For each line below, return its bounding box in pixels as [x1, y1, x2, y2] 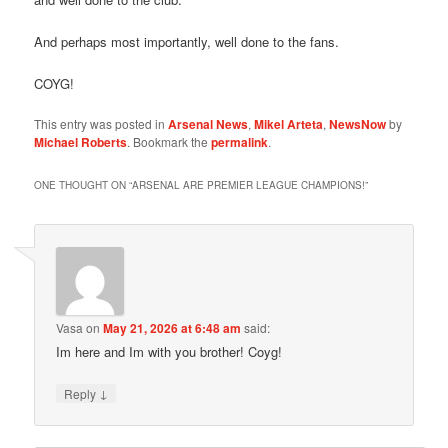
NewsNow [329, 115, 387, 134]
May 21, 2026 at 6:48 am [103, 318, 242, 337]
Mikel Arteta [254, 115, 324, 134]
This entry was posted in [34, 115, 169, 133]
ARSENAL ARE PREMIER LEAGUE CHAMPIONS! [132, 178, 366, 193]
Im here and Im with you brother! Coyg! [56, 341, 283, 361]
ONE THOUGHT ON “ [34, 178, 133, 193]
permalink [211, 133, 269, 152]
